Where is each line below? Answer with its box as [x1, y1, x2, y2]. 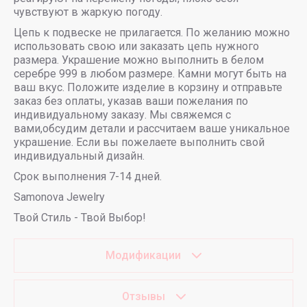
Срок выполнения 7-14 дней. [14, 170, 162, 183]
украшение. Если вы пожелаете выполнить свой [14, 136, 265, 149]
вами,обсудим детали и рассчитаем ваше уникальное [14, 122, 290, 135]
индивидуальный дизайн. [14, 149, 145, 162]
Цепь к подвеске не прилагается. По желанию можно [14, 26, 290, 39]
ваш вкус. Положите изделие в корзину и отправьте [14, 81, 282, 94]
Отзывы [121, 290, 165, 303]
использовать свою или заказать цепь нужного [14, 40, 259, 53]
